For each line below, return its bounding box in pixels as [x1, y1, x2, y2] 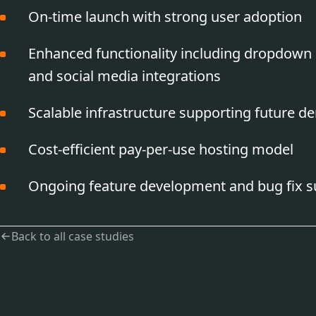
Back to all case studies [11, 229, 134, 245]
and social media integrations [28, 66, 221, 86]
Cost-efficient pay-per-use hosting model [28, 140, 293, 159]
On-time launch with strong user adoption [28, 7, 302, 27]
